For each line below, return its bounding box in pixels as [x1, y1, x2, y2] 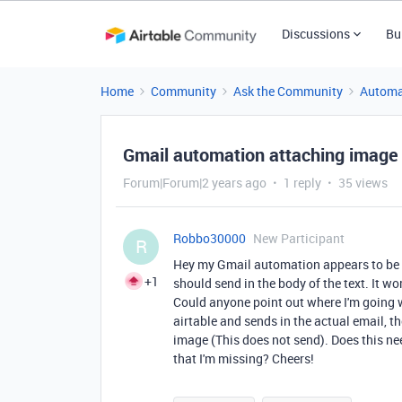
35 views [338, 174, 388, 191]
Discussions [281, 25, 350, 42]
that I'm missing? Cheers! [173, 350, 317, 367]
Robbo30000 [173, 230, 246, 247]
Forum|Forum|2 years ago [123, 174, 267, 191]
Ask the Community [233, 83, 343, 100]
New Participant [253, 230, 345, 247]
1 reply [284, 174, 321, 191]
